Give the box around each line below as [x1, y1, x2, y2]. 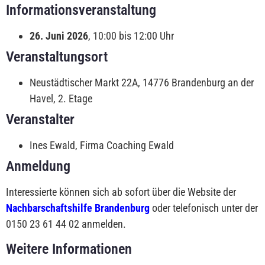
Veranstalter [6, 111, 75, 128]
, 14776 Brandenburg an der [138, 76, 254, 89]
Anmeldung [6, 158, 70, 175]
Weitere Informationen [6, 240, 132, 257]
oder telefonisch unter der [150, 202, 258, 215]
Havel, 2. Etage [30, 92, 92, 105]
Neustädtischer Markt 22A [30, 76, 138, 89]
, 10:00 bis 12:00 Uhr [88, 30, 174, 43]
